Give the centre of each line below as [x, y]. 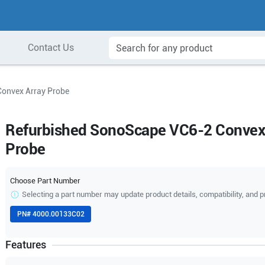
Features [26, 245]
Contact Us [51, 48]
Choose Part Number [46, 181]
